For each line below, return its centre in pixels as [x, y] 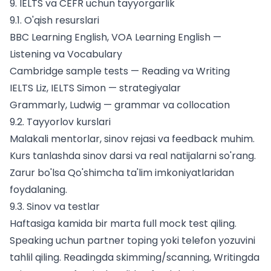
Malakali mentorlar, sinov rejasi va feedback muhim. [132, 139]
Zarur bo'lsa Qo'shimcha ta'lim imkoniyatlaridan [122, 173]
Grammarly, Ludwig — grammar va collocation [120, 105]
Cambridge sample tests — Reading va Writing [120, 71]
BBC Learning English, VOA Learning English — [116, 38]
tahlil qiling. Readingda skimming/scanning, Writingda [135, 258]
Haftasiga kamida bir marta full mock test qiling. [123, 224]
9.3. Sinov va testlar [55, 207]
